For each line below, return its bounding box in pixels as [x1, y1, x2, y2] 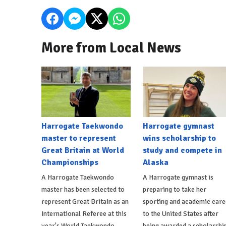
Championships [41, 157, 98, 167]
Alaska [142, 157, 168, 167]
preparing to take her [142, 185, 206, 194]
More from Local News [41, 39, 181, 57]
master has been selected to [41, 185, 125, 194]
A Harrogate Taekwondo [41, 173, 114, 182]
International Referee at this [41, 209, 127, 218]
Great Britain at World [41, 145, 124, 155]
